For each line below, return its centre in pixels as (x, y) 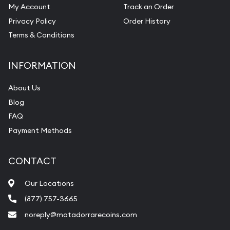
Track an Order (149, 7)
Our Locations (49, 183)
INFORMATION (42, 66)
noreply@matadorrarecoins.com (81, 214)
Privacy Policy (32, 21)
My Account (29, 7)
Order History (147, 21)
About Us (24, 88)
